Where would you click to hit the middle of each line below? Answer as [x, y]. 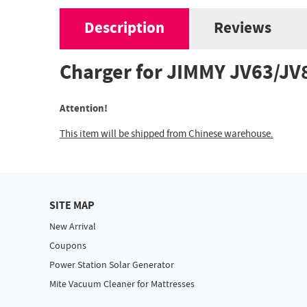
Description [124, 29]
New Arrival [73, 227]
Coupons [68, 246]
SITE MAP [72, 206]
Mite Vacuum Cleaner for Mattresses [122, 285]
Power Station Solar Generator [113, 266]
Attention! [84, 109]
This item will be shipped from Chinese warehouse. [167, 134]
